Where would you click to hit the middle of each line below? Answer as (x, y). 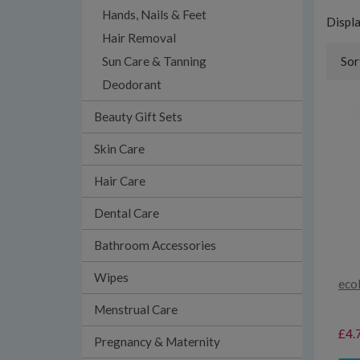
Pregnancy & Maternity (157, 342)
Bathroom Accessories (155, 245)
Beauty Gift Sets (138, 117)
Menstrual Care (136, 309)
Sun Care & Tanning (154, 61)
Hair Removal (139, 38)
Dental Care (127, 213)
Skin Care (119, 149)
